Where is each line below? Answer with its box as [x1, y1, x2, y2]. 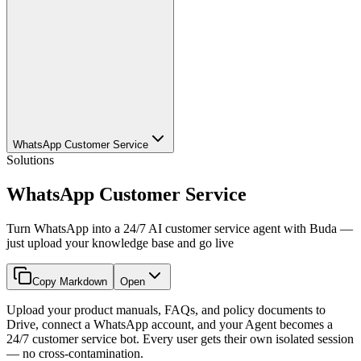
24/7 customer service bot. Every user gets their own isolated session [6, 331, 354, 346]
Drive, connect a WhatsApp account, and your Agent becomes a [6, 317, 333, 331]
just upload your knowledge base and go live [6, 235, 234, 250]
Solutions [6, 153, 54, 167]
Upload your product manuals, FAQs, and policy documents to [6, 302, 326, 317]
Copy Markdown [32, 275, 107, 288]
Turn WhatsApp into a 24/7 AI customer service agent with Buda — [6, 221, 353, 235]
